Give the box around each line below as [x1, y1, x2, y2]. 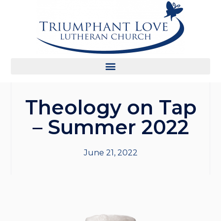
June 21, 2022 [83, 148, 138, 158]
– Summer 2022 [32, 115, 189, 140]
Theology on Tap [25, 95, 196, 120]
